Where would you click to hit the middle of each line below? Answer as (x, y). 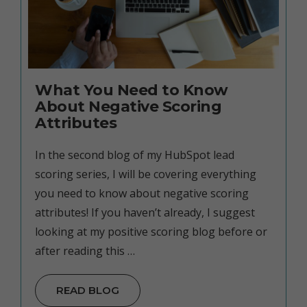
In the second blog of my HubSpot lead (135, 155)
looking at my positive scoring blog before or (151, 232)
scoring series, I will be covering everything (146, 174)
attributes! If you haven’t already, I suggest (145, 212)
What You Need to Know (132, 90)
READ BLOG (88, 290)
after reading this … (85, 251)
